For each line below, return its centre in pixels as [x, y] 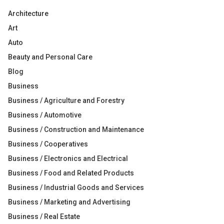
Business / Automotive [45, 115]
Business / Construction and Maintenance [76, 129]
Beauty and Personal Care [50, 57]
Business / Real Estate [44, 216]
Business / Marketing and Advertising [69, 202]
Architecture [28, 13]
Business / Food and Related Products [71, 173]
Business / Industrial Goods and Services [76, 187]
